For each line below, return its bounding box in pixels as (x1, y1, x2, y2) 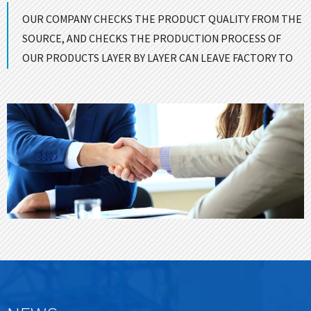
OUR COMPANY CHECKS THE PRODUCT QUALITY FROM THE (22, 11, 302, 26)
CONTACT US (146, 69, 208, 84)
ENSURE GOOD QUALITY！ (22, 69, 146, 84)
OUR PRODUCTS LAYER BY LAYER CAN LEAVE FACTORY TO (22, 50, 293, 65)
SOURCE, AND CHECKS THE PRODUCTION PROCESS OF (22, 31, 281, 45)
